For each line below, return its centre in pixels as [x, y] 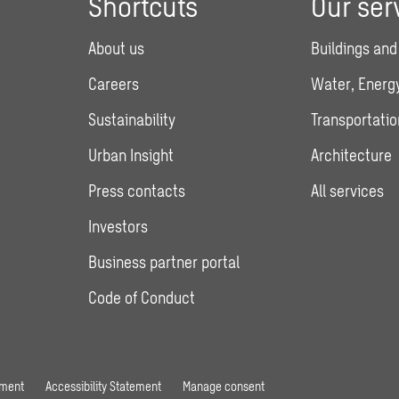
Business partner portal [164, 262]
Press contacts [137, 191]
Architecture [351, 155]
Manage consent [224, 386]
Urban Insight [131, 155]
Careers [114, 84]
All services [347, 191]
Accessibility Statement [103, 386]
